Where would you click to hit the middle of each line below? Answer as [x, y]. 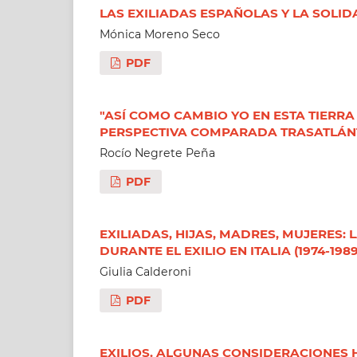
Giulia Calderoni [145, 271]
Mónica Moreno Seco [159, 34]
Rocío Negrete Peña [157, 153]
